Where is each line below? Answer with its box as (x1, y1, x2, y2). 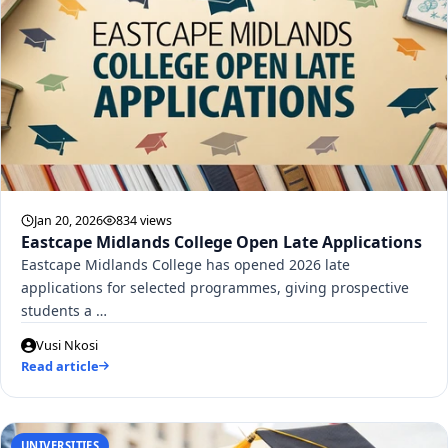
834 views (116, 211, 172, 229)
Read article (21, 356, 99, 375)
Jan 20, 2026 (34, 211, 103, 229)
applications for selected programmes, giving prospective (21, 277, 409, 297)
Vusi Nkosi (36, 335, 98, 354)
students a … (21, 300, 107, 320)
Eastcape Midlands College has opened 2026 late (21, 254, 350, 274)
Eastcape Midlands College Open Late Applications (21, 230, 422, 253)
